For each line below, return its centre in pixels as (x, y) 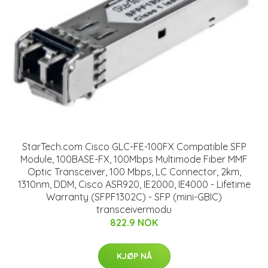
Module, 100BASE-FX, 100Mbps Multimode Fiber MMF (134, 159)
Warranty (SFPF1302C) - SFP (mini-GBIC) (134, 197)
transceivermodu (134, 209)
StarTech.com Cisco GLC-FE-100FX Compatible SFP (134, 146)
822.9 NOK (134, 222)
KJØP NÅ (134, 256)
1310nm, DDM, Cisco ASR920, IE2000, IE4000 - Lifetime (134, 184)
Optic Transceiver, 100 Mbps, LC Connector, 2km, (134, 171)
